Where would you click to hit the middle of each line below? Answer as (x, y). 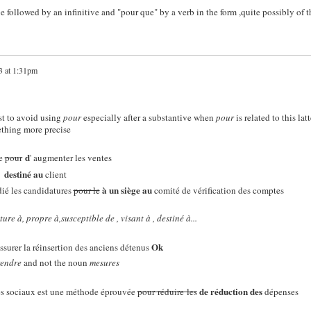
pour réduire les (167, 291)
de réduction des (230, 291)
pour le (86, 190)
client (54, 174)
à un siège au (127, 190)
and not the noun (55, 263)
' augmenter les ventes (70, 158)
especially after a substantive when (148, 117)
